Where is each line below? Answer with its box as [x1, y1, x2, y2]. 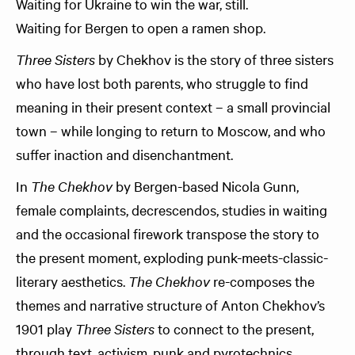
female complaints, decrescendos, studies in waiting [16, 200, 327, 219]
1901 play [16, 319, 75, 338]
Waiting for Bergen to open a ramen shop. [16, 18, 272, 36]
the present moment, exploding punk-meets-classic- [16, 248, 328, 266]
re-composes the [210, 272, 315, 290]
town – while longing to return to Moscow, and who [16, 121, 326, 139]
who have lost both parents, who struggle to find [16, 74, 308, 92]
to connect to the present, [155, 319, 314, 338]
